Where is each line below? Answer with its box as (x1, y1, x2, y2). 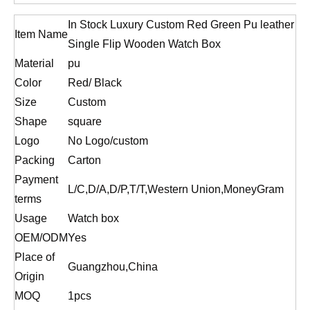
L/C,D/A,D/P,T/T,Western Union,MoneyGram (68, 183, 284, 195)
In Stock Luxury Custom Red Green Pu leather (68, 19, 294, 30)
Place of (15, 251, 55, 263)
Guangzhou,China (68, 261, 158, 273)
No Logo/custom (68, 135, 148, 147)
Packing (15, 154, 55, 166)
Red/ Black (68, 77, 122, 89)
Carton (68, 154, 101, 166)
